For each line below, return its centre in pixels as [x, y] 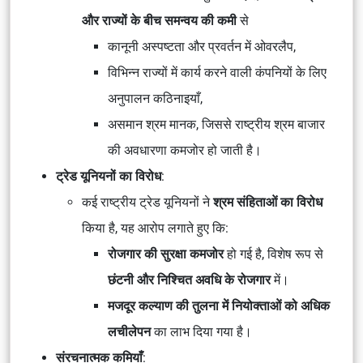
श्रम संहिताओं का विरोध [268, 202]
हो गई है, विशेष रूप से [273, 254]
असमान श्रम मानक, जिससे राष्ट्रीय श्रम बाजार [216, 124]
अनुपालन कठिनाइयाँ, [155, 98]
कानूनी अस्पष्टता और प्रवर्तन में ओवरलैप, [202, 47]
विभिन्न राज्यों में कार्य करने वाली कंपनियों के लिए [217, 73]
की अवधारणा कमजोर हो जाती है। [185, 150]
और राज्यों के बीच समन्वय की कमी [159, 21]
